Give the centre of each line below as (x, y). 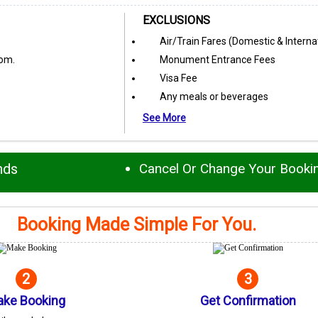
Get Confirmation (248, 301)
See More (164, 118)
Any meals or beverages (214, 97)
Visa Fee (178, 78)
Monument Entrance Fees (217, 60)
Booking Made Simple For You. (137, 225)
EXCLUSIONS (176, 21)
